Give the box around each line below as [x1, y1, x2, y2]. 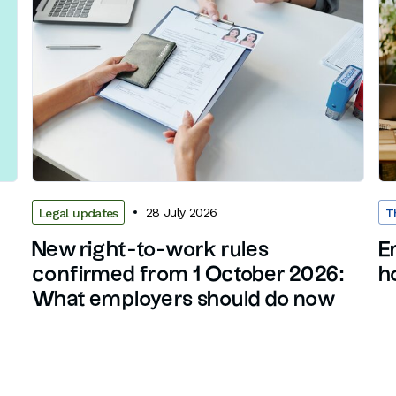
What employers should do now [32, 289, 337, 311]
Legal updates [39, 206, 118, 221]
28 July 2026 [145, 204, 217, 219]
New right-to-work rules [32, 240, 270, 262]
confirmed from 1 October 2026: [32, 264, 344, 286]
